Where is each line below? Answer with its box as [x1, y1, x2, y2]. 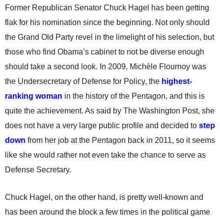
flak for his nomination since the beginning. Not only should [5, 18, 210, 27]
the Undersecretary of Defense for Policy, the [5, 77, 162, 85]
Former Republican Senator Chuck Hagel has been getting [5, 3, 209, 12]
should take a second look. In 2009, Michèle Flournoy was [5, 62, 206, 71]
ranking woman [5, 92, 62, 100]
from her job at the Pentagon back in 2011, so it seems [26, 136, 215, 144]
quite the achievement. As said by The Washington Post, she [5, 107, 215, 115]
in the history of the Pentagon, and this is [62, 92, 205, 100]
